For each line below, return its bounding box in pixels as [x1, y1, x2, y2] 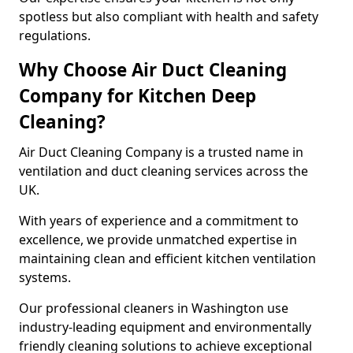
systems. [19, 269, 74, 286]
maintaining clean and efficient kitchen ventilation [19, 250, 316, 267]
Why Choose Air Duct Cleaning [19, 58, 287, 82]
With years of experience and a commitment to [19, 212, 299, 229]
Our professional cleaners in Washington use [19, 299, 288, 317]
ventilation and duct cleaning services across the [19, 162, 308, 180]
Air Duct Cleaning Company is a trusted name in [19, 143, 303, 161]
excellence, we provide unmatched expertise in [19, 231, 297, 248]
